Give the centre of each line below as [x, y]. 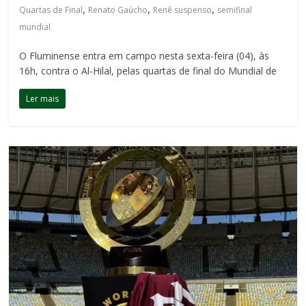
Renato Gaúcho [118, 10]
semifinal [235, 10]
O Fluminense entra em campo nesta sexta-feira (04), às [144, 56]
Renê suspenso [183, 10]
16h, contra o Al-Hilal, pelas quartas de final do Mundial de [148, 71]
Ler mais [43, 99]
